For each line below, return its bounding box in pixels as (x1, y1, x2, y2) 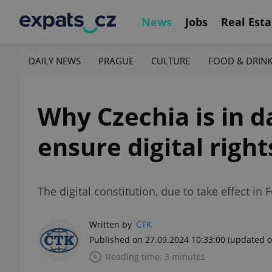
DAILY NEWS (29, 54, 81, 67)
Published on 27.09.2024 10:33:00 (89, 234, 225, 245)
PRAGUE (98, 54, 134, 67)
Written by (89, 219, 132, 230)
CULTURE (151, 54, 191, 67)
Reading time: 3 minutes (106, 251, 205, 262)
